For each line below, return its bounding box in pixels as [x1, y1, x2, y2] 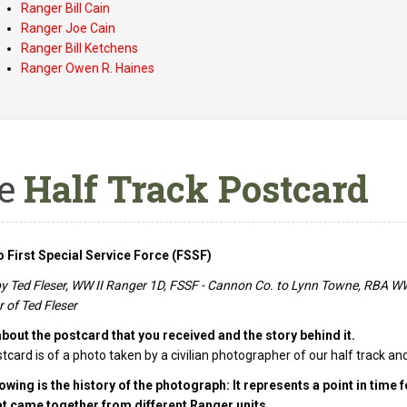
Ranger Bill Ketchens [20, 41, 138, 56]
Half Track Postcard [15, 164, 370, 213]
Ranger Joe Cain [20, 21, 115, 36]
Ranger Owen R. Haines [20, 61, 154, 76]
